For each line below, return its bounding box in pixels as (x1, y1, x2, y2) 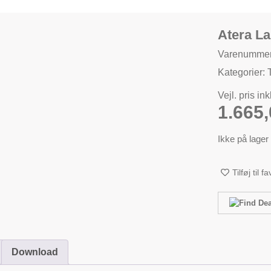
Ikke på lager (218, 134, 269, 145)
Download (11, 247, 58, 258)
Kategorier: (218, 67, 268, 77)
